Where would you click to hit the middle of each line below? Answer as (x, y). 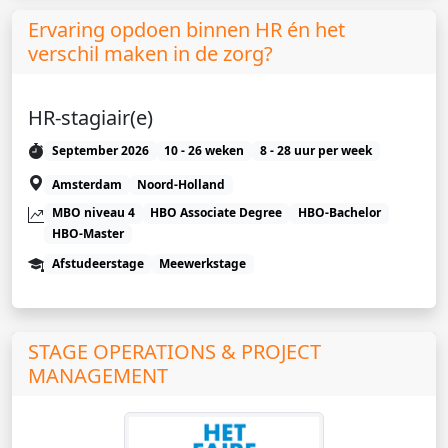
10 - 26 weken (204, 150)
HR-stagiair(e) (90, 117)
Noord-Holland (181, 184)
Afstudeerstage (97, 263)
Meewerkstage (203, 263)
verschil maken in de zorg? (150, 53)
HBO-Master (87, 233)
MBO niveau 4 (93, 213)
